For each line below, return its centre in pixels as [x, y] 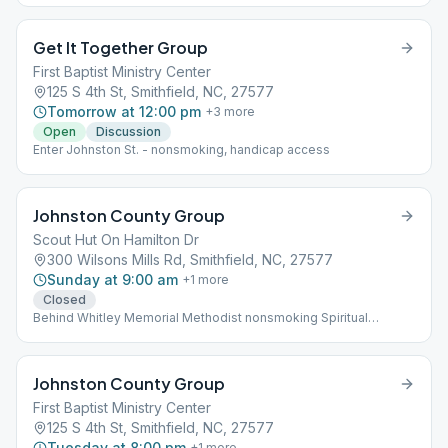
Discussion [128, 131]
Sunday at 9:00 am [112, 279]
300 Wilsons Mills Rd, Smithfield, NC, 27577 [190, 259]
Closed [64, 299]
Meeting [57, 333]
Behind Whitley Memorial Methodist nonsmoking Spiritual [200, 317]
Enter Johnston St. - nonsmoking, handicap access [181, 149]
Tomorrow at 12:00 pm [124, 111]
